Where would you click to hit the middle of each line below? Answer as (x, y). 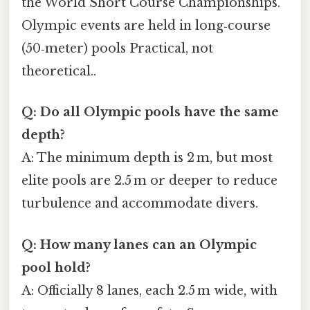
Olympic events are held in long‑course (146, 26)
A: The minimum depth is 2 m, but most (147, 158)
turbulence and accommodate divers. (140, 204)
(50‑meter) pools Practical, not (117, 49)
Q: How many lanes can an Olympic (139, 245)
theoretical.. (59, 72)
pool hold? (56, 267)
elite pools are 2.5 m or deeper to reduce (149, 181)
